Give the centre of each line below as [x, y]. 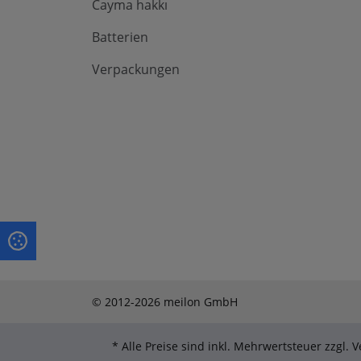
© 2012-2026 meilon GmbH [165, 302]
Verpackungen [136, 70]
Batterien [120, 37]
